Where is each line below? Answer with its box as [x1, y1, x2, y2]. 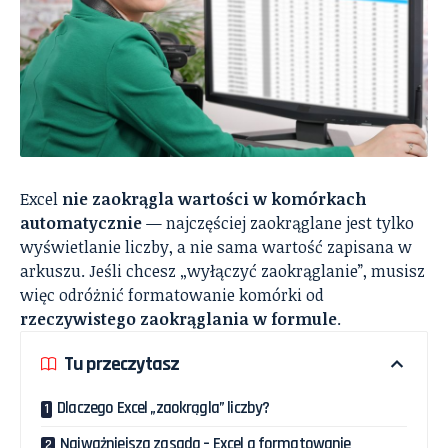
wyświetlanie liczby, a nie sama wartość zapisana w [20, 236, 412, 259]
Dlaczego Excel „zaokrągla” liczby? [57, 397, 270, 420]
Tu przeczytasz [64, 350, 180, 377]
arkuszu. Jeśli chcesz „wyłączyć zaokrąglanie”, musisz [20, 260, 425, 283]
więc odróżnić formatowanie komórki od [20, 284, 324, 307]
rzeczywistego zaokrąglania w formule [20, 308, 337, 331]
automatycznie [20, 212, 142, 235]
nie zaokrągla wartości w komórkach [62, 188, 366, 211]
